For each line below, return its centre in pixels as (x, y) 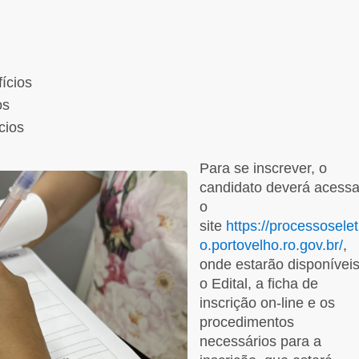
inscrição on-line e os (267, 303)
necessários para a (260, 341)
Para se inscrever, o (263, 168)
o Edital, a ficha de (259, 283)
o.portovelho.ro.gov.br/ (271, 245)
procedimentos (247, 322)
